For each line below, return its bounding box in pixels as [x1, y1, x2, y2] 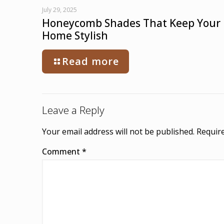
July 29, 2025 [42, 5, 77, 14]
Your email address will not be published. [42, 126, 194, 137]
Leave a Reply [42, 103, 104, 117]
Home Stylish [42, 28, 108, 43]
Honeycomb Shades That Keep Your [42, 16, 220, 30]
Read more [62, 54, 119, 68]
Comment [42, 146, 82, 157]
